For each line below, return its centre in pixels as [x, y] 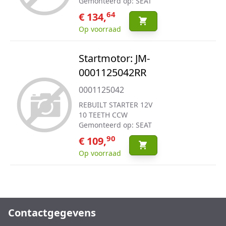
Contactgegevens [52, 213]
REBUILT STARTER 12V [115, 105]
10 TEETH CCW [103, 115]
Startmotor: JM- [114, 58]
